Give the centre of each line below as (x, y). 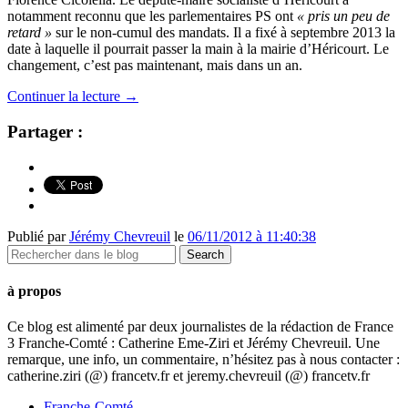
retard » (30, 33)
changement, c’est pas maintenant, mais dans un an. (155, 66)
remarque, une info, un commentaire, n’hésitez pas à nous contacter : (204, 360)
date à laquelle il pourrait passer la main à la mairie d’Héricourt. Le (198, 49)
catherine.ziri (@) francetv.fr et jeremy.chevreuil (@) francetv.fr (189, 376)
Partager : (45, 131)
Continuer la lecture (66, 97)
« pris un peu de (343, 16)
